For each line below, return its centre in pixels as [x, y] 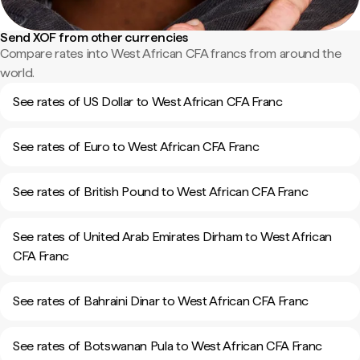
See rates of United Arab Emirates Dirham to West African [173, 237]
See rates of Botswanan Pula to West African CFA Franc [168, 346]
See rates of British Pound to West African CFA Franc [161, 192]
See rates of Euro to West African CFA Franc [136, 147]
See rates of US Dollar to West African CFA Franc [148, 102]
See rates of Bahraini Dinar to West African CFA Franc [161, 301]
